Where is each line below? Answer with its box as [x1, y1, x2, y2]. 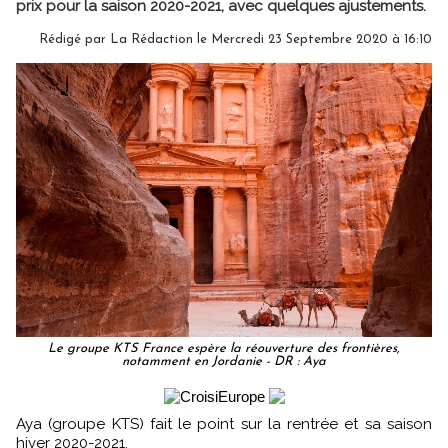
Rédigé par [39, 33, 110, 46]
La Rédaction [110, 33, 193, 46]
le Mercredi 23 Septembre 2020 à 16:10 [193, 33, 432, 46]
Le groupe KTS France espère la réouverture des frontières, [48, 342, 400, 356]
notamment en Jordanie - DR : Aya [122, 355, 326, 369]
